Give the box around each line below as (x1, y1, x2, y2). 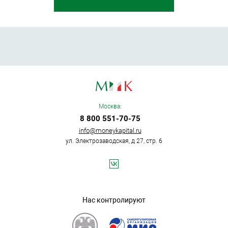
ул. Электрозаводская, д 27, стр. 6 (66, 137, 162, 145)
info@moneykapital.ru (78, 126, 141, 134)
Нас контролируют (82, 195, 146, 204)
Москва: (98, 102, 122, 110)
